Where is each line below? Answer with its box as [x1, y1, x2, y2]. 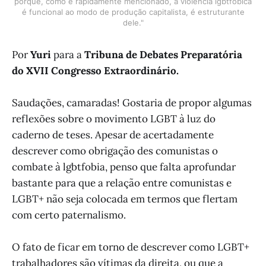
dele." [122, 17, 144, 27]
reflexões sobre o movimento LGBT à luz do [12, 112, 216, 125]
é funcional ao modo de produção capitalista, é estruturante [21, 7, 245, 17]
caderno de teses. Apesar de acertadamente [12, 128, 214, 141]
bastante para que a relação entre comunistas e [12, 176, 232, 189]
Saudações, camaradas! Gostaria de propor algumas [12, 96, 252, 109]
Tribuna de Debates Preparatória [84, 47, 242, 61]
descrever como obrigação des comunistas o [12, 144, 218, 157]
